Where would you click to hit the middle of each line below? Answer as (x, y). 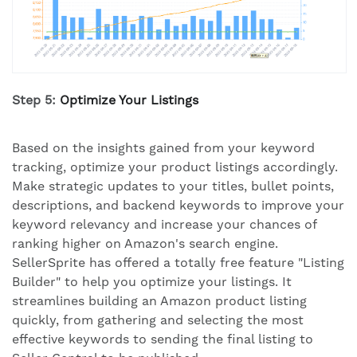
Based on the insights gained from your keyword (163, 148)
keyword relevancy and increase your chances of (164, 225)
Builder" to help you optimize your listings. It (152, 282)
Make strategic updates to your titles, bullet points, (173, 186)
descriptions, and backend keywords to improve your (178, 206)
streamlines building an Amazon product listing (159, 301)
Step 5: (36, 100)
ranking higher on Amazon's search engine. (145, 244)
